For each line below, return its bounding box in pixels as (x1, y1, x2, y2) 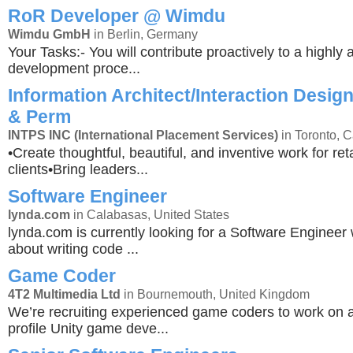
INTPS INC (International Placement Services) (8, 128, 278, 142)
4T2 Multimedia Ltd (8, 287, 121, 301)
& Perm (8, 106, 71, 127)
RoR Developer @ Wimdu (8, 6, 225, 26)
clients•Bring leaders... (8, 162, 148, 177)
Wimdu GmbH (8, 27, 91, 41)
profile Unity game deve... (8, 321, 169, 336)
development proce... (8, 61, 140, 76)
